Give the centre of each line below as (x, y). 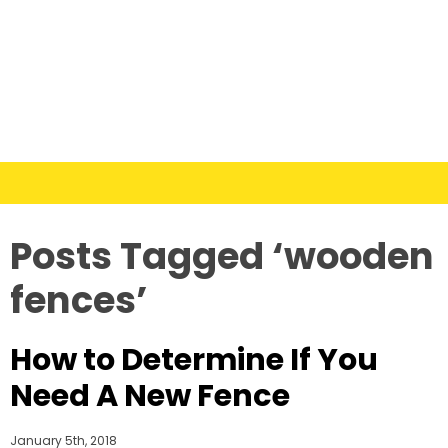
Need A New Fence (150, 396)
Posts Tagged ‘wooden (222, 256)
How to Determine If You (194, 360)
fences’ (79, 300)
